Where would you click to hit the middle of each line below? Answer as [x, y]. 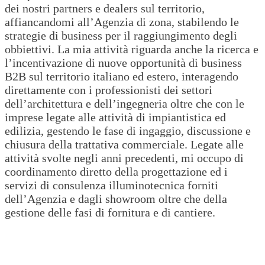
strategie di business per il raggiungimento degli [121, 36]
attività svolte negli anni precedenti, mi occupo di [124, 158]
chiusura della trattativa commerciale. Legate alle [124, 145]
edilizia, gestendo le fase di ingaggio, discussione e [128, 131]
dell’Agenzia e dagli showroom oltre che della [116, 199]
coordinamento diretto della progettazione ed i [116, 172]
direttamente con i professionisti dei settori [109, 90]
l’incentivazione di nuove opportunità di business [123, 63]
